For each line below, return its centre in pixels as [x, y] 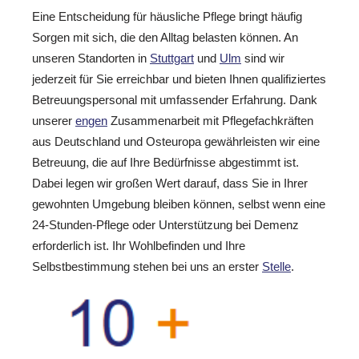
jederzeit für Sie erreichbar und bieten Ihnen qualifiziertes [179, 79]
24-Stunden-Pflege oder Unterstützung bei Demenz [165, 224]
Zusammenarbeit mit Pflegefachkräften [210, 120]
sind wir [263, 58]
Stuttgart [172, 58]
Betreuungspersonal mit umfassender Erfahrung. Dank [175, 99]
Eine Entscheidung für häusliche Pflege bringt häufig [167, 16]
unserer [54, 120]
